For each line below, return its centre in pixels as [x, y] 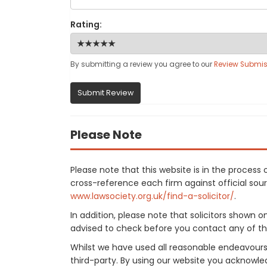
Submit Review [105, 93]
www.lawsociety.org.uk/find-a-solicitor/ [152, 196]
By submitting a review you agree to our [142, 64]
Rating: [86, 24]
